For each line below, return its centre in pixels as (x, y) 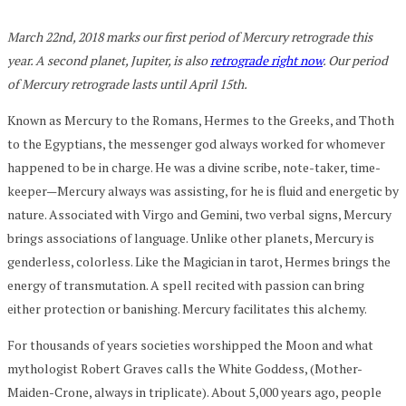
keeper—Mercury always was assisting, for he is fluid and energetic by (203, 190)
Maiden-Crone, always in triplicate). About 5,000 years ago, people (194, 391)
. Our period (355, 60)
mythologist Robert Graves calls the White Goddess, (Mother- (185, 368)
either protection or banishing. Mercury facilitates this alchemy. (187, 308)
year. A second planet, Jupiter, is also (109, 60)
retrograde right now (266, 60)
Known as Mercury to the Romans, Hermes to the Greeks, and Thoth (201, 120)
